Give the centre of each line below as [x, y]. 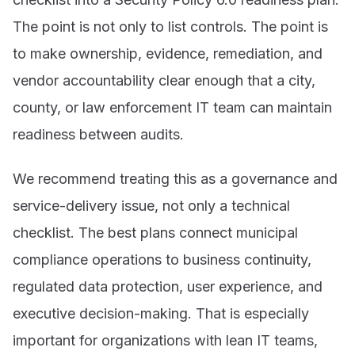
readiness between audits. [98, 135]
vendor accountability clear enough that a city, [164, 81]
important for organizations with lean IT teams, [165, 340]
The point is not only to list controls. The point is [170, 27]
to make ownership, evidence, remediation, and [168, 54]
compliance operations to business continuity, [162, 259]
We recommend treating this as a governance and [175, 178]
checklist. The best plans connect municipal [155, 232]
